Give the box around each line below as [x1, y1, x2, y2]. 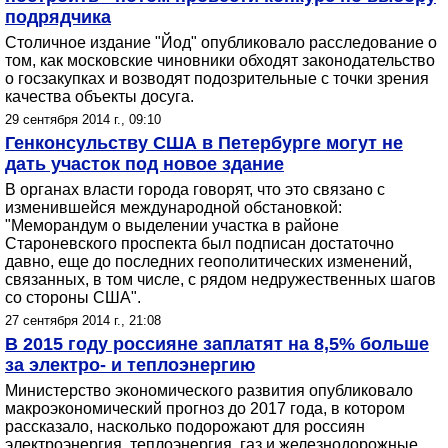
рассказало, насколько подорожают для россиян [5, 418, 365, 435]
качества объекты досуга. [5, 88, 194, 105]
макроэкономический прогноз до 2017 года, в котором [5, 400, 405, 417]
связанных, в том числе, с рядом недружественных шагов [5, 271, 436, 288]
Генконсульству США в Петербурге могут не [5, 133, 403, 153]
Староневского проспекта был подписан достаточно [5, 235, 394, 252]
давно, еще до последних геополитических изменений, [5, 253, 412, 270]
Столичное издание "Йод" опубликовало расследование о [5, 34, 437, 51]
